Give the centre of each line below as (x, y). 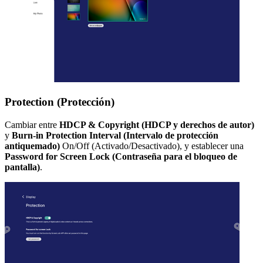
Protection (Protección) (60, 102)
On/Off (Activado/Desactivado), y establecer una (152, 146)
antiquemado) (32, 146)
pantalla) (22, 167)
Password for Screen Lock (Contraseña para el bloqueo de (121, 156)
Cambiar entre (32, 124)
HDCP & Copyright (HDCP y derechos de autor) (157, 124)
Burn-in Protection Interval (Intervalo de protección (115, 135)
